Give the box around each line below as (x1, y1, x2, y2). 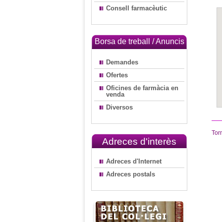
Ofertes (106, 71, 128, 79)
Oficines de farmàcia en (106, 84, 178, 92)
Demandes (106, 58, 138, 66)
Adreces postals (106, 170, 155, 178)
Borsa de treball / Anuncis (94, 37, 184, 46)
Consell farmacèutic (106, 4, 167, 12)
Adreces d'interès (102, 136, 176, 147)
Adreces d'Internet (106, 158, 162, 165)
